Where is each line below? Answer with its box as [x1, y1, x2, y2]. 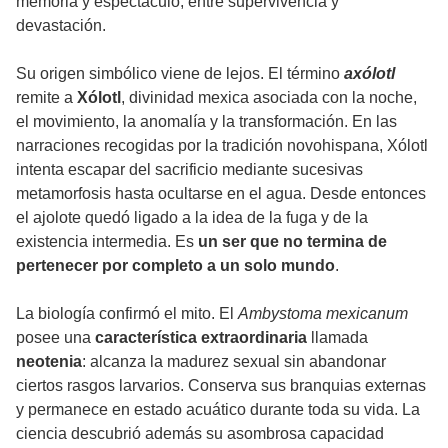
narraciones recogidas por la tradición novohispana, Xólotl [16, 137, 428, 155]
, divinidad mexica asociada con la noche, [121, 89, 417, 107]
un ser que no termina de [198, 233, 387, 251]
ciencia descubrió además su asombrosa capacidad [16, 425, 384, 443]
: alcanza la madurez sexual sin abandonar [82, 353, 386, 371]
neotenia [16, 353, 82, 371]
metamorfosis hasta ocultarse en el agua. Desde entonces [16, 185, 426, 203]
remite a [16, 89, 77, 107]
